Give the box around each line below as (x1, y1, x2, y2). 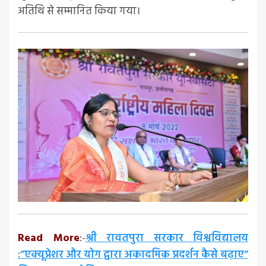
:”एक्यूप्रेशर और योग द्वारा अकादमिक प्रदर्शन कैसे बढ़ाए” (18, 246, 248, 264)
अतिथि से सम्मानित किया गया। (18, 3, 140, 21)
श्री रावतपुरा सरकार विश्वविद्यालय (85, 230, 248, 248)
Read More (18, 230, 80, 248)
